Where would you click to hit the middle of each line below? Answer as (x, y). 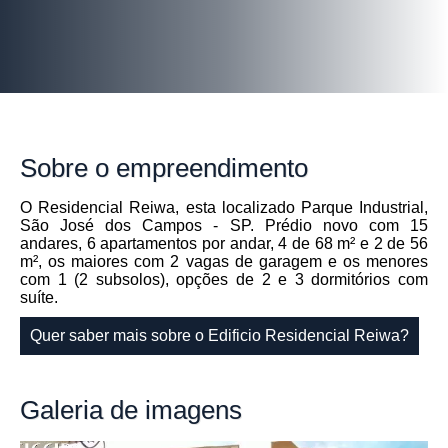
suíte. (39, 298)
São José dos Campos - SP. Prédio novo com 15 (224, 226)
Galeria (61, 410)
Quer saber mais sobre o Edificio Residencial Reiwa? (219, 336)
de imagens (172, 410)
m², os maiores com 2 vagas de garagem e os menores (224, 262)
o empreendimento (198, 168)
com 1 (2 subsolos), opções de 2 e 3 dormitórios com (224, 280)
